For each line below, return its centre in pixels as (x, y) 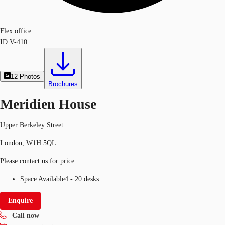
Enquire (20, 200)
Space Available (42, 179)
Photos (30, 77)
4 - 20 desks (82, 179)
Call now (26, 215)
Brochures (63, 84)
